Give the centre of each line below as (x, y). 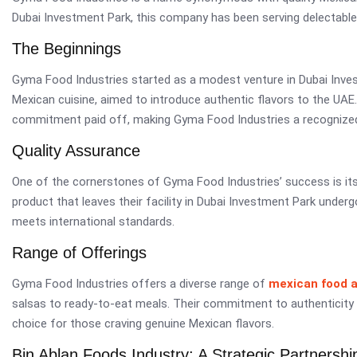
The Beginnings (67, 48)
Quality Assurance (76, 150)
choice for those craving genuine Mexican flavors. (143, 323)
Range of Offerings (79, 252)
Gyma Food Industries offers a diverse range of (140, 283)
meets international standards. (93, 221)
